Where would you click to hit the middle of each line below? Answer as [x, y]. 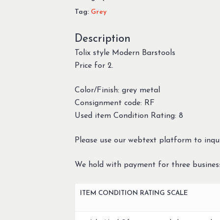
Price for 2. [94, 66]
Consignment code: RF [114, 103]
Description [102, 39]
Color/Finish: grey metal [117, 90]
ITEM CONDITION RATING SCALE [134, 193]
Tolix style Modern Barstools [125, 53]
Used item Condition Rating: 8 [129, 116]
